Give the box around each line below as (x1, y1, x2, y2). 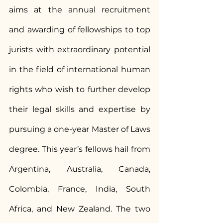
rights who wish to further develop (9, 85, 150, 94)
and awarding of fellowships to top (9, 25, 150, 34)
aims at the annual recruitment (9, 5, 150, 14)
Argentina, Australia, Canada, (9, 164, 150, 174)
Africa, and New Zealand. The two (9, 204, 150, 214)
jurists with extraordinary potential (9, 45, 150, 54)
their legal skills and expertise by (9, 105, 150, 114)
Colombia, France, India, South (9, 184, 150, 194)
